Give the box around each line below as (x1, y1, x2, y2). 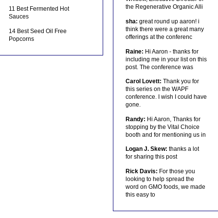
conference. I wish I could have (125, 93, 207, 101)
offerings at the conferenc (125, 33, 192, 40)
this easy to (125, 191, 155, 198)
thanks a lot (167, 145, 199, 153)
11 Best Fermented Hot (9, 5, 70, 13)
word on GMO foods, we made (125, 183, 205, 190)
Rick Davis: (125, 167, 158, 175)
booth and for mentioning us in (125, 131, 206, 138)
